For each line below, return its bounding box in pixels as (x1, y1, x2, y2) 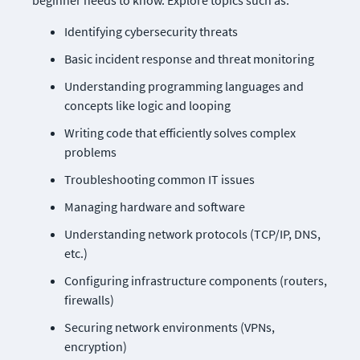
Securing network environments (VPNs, (64, 319, 275, 335)
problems (64, 144, 117, 160)
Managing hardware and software (64, 198, 245, 215)
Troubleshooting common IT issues (64, 171, 255, 187)
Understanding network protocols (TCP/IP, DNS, (64, 226, 321, 242)
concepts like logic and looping (64, 97, 231, 113)
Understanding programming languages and (64, 78, 304, 94)
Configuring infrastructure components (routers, (64, 272, 327, 288)
